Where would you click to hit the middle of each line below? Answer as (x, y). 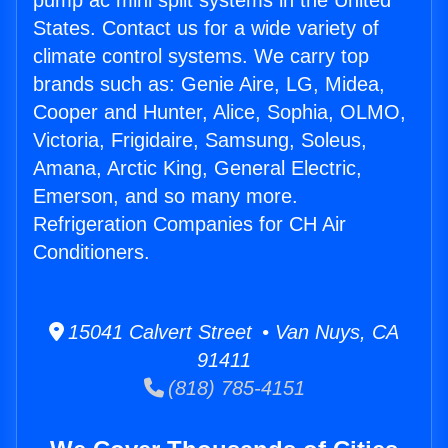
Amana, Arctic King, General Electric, (197, 168)
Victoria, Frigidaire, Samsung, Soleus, (200, 140)
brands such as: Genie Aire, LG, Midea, (209, 84)
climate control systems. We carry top (201, 56)
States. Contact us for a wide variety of (206, 28)
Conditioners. (91, 252)
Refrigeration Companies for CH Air (189, 224)
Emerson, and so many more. (165, 196)
